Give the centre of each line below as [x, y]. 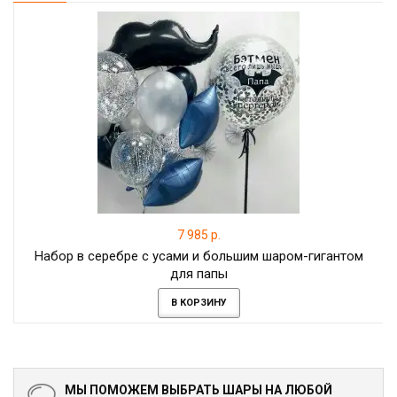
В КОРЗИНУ [198, 303]
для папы [198, 274]
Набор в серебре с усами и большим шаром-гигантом [198, 256]
